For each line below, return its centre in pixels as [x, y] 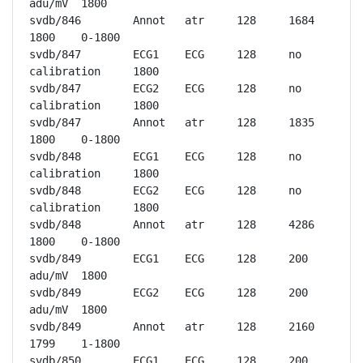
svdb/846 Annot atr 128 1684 [55, 20]
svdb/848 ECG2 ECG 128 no [55, 190]
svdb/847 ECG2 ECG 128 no [55, 88]
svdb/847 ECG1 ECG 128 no [55, 54]
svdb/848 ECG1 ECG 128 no [55, 156]
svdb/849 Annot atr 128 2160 [55, 327]
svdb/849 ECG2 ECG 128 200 [55, 293]
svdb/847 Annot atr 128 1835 [55, 122]
